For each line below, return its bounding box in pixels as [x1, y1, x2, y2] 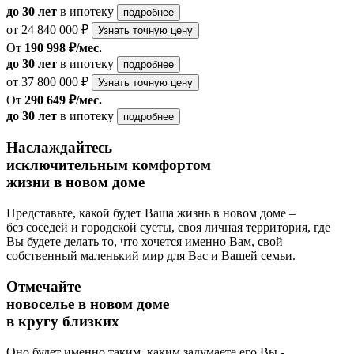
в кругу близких [6, 312, 119, 330]
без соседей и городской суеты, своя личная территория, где [6, 220, 330, 235]
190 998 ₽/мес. [24, 40, 102, 55]
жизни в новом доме [6, 174, 145, 191]
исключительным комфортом [6, 156, 211, 174]
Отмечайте [6, 277, 81, 295]
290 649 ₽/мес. [24, 92, 102, 107]
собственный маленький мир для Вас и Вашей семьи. [6, 249, 296, 263]
